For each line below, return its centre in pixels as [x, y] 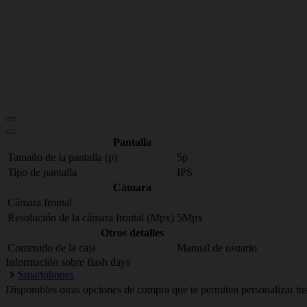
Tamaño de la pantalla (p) [62, 157]
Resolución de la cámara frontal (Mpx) [91, 218]
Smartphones [46, 274]
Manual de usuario [217, 248]
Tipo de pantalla [42, 172]
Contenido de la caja [52, 248]
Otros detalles [132, 233]
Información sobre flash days [68, 262]
